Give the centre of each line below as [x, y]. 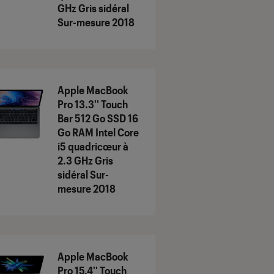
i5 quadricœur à [93, 146]
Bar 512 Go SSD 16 [98, 118]
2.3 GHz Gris [85, 161]
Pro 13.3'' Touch [93, 104]
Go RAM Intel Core [98, 132]
